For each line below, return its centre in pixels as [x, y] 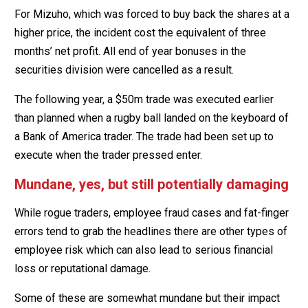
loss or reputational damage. [82, 268]
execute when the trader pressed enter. [108, 155]
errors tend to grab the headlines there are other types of [151, 231]
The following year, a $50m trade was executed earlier [144, 99]
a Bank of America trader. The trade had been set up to [144, 136]
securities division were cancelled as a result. [124, 69]
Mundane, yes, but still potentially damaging [151, 184]
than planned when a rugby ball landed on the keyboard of [151, 118]
